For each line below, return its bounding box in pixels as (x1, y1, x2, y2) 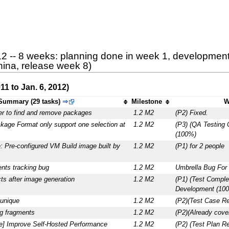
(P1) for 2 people (175, 143, 224, 150)
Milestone (131, 98, 162, 106)
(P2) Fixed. (175, 109, 208, 117)
